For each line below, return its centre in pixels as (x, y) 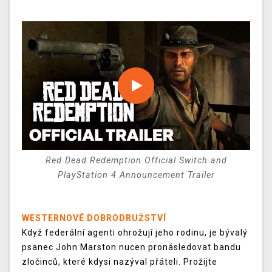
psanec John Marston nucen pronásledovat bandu (131, 247)
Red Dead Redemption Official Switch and (136, 161)
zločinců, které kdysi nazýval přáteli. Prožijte (120, 262)
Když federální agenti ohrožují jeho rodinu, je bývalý (135, 233)
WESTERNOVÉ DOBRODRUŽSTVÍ (94, 218)
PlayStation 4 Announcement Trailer (136, 175)
